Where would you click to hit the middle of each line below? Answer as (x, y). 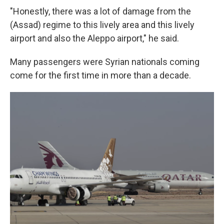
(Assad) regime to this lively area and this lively (102, 25)
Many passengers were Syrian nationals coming (105, 62)
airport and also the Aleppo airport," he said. (94, 38)
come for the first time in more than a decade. (100, 75)
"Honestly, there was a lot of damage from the (100, 11)
